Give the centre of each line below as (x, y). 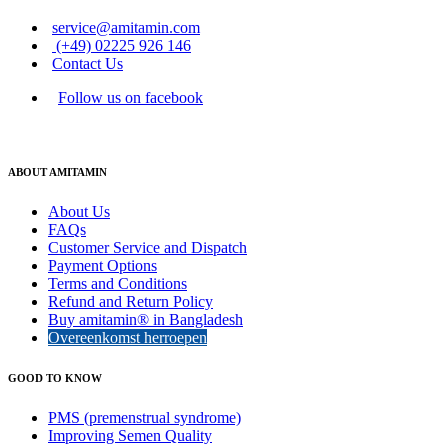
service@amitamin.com (126, 28)
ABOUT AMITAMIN (57, 172)
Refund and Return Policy (130, 301)
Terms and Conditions (117, 283)
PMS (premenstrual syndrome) (144, 417)
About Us (79, 211)
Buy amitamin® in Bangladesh (145, 319)
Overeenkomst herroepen (127, 337)
